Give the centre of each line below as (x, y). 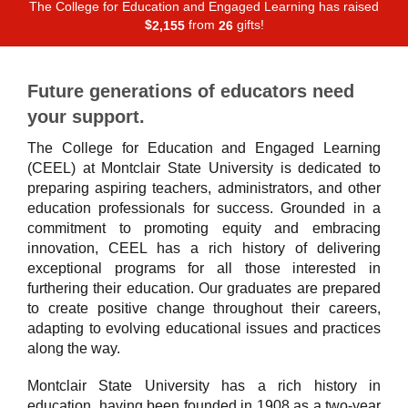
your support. (86, 116)
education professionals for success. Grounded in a (204, 208)
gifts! (248, 25)
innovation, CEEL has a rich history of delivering (204, 248)
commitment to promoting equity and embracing (204, 228)
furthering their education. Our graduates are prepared (204, 288)
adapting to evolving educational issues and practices (204, 328)
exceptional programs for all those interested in (204, 268)
